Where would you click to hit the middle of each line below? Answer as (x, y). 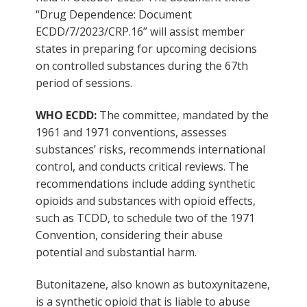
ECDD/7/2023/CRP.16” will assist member (140, 31)
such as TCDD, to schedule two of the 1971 (145, 218)
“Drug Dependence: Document (114, 14)
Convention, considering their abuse (129, 235)
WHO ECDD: (66, 115)
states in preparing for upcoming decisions (146, 48)
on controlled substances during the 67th (142, 65)
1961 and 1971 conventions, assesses (131, 132)
